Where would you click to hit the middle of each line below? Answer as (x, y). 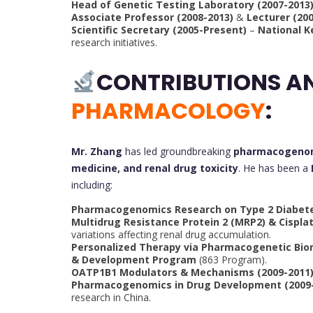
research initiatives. (114, 43)
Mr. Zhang (97, 152)
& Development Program (134, 260)
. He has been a (275, 168)
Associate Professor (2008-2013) (152, 17)
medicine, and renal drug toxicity (155, 168)
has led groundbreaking (178, 152)
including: (92, 185)
